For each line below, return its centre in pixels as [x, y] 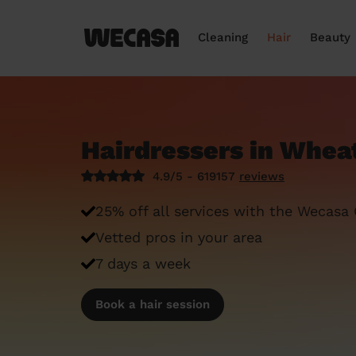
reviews [262, 176]
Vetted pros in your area [179, 237]
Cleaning [223, 37]
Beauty [330, 37]
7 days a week [143, 263]
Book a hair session [153, 304]
